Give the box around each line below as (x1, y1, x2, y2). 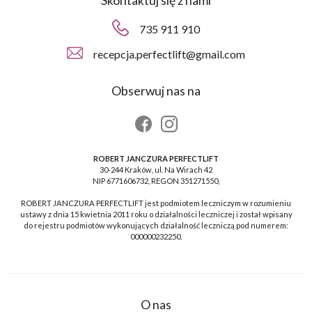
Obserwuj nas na (111, 84, 201, 99)
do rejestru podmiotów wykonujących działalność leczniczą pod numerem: (24, 221, 288, 231)
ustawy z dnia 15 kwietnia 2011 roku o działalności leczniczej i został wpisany (19, 210, 292, 219)
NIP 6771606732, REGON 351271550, (93, 176, 219, 186)
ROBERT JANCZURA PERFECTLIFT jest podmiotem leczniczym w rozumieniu (21, 198, 291, 208)
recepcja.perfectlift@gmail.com (93, 47, 246, 61)
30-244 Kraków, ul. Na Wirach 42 (100, 165, 212, 175)
